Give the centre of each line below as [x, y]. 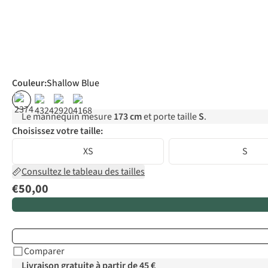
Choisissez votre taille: [57, 131]
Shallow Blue [73, 83]
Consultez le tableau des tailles [83, 172]
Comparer [44, 252]
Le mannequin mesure [68, 117]
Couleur [28, 83]
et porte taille [170, 117]
